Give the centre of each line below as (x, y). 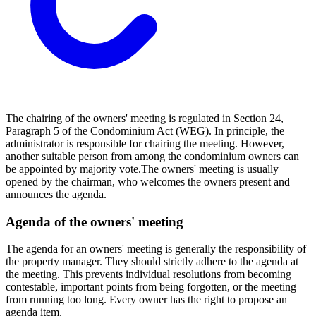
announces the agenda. (56, 194)
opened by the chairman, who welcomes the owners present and (148, 181)
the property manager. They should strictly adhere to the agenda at (152, 262)
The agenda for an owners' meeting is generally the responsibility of (156, 249)
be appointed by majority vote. (73, 169)
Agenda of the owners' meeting (95, 221)
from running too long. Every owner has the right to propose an (146, 300)
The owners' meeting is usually (210, 169)
